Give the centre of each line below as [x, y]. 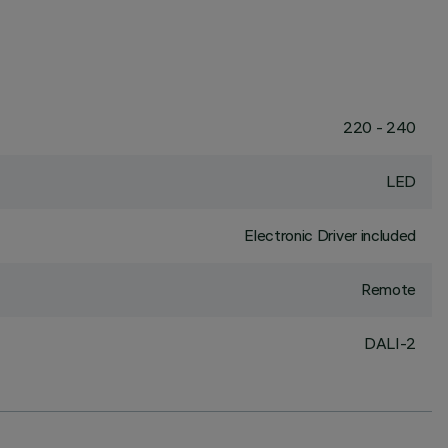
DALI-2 [389, 343]
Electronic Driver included [330, 235]
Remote [388, 289]
